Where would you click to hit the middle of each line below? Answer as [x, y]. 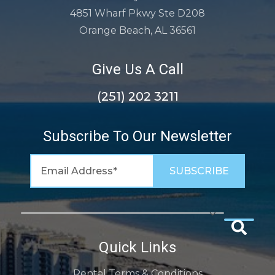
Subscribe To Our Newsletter [137, 136]
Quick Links [137, 247]
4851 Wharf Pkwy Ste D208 [137, 13]
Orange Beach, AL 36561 [137, 30]
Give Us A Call [137, 69]
